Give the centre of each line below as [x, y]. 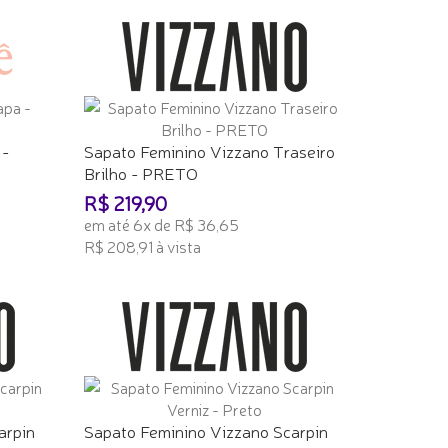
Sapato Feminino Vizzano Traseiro [209, 150]
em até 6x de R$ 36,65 [161, 223]
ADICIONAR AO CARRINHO [175, 278]
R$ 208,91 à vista [142, 245]
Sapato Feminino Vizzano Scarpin [205, 430]
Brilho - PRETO [140, 172]
